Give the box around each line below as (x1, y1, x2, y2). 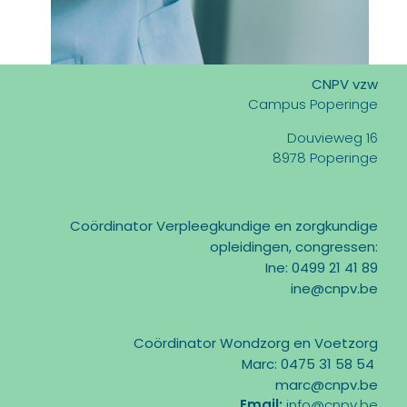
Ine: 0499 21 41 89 (264, 258, 378, 278)
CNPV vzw (311, 74, 378, 94)
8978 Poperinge (272, 148, 378, 168)
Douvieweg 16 (286, 128, 378, 148)
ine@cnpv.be (290, 279, 378, 299)
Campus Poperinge (247, 94, 378, 114)
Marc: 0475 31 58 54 (241, 354, 378, 374)
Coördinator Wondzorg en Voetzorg (133, 333, 378, 353)
